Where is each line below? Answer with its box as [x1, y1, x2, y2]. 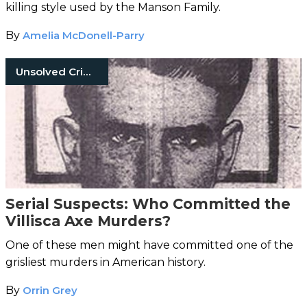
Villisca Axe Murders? [5, 212, 171, 230]
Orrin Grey [23, 283, 77, 297]
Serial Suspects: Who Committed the [5, 195, 291, 212]
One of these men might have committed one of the [5, 238, 293, 251]
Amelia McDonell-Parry [23, 28, 145, 42]
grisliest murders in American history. [5, 255, 206, 269]
